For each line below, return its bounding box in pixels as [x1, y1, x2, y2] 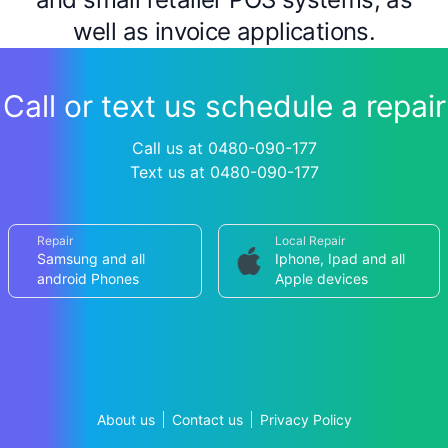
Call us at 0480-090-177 [131, 138, 317, 158]
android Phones [37, 270, 139, 287]
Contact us [171, 411, 243, 428]
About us [96, 411, 155, 428]
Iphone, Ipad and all [274, 250, 405, 267]
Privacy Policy [259, 411, 352, 428]
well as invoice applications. [72, 17, 376, 46]
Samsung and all [37, 250, 145, 267]
